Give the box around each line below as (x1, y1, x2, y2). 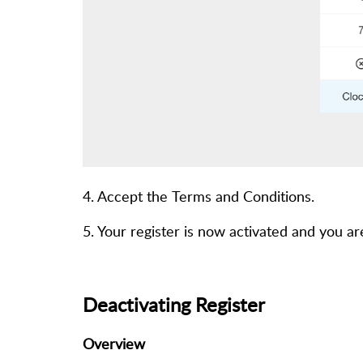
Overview (83, 334, 145, 354)
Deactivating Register (83, 291, 270, 318)
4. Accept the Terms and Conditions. (83, 186, 314, 207)
